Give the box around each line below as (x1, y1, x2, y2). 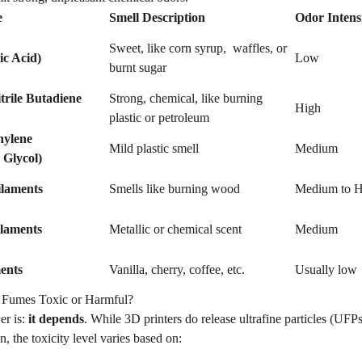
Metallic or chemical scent (109, 222, 242, 236)
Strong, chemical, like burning (109, 91, 263, 105)
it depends (28, 312, 84, 326)
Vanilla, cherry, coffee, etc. (109, 263, 245, 276)
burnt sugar (109, 61, 166, 74)
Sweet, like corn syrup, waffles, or (109, 41, 287, 55)
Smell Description (109, 11, 205, 24)
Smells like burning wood (109, 182, 240, 196)
